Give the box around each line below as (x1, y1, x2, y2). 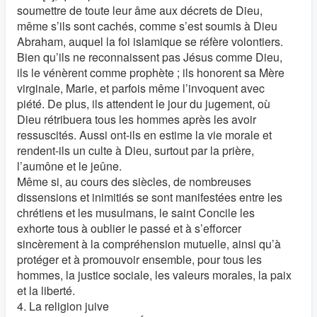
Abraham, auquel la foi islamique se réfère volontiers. (17, 33, 283, 50)
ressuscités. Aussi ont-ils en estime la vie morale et (17, 127, 272, 143)
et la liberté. (17, 282, 75, 299)
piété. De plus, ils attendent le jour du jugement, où (17, 96, 270, 112)
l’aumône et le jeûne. (17, 158, 122, 174)
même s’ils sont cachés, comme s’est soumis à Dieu (17, 18, 277, 34)
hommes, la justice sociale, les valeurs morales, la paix (17, 267, 292, 283)
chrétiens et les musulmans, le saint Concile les (17, 204, 255, 221)
